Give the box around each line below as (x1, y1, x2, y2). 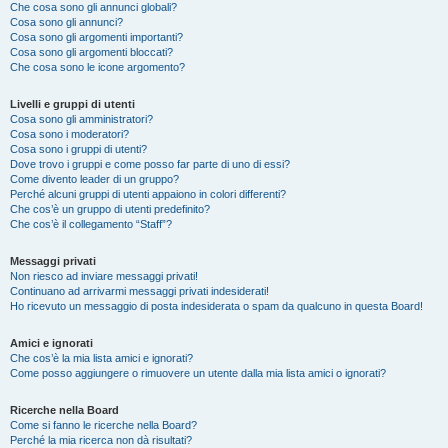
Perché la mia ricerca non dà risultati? (10, 434, 192, 446)
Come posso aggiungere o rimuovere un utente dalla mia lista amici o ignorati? (10, 367, 386, 379)
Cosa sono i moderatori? (10, 128, 129, 140)
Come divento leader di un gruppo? (10, 173, 179, 185)
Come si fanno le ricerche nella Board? (10, 419, 197, 431)
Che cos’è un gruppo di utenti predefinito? (10, 203, 210, 215)
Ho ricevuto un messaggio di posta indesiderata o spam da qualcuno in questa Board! (10, 300, 423, 312)
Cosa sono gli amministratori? (10, 113, 153, 125)
